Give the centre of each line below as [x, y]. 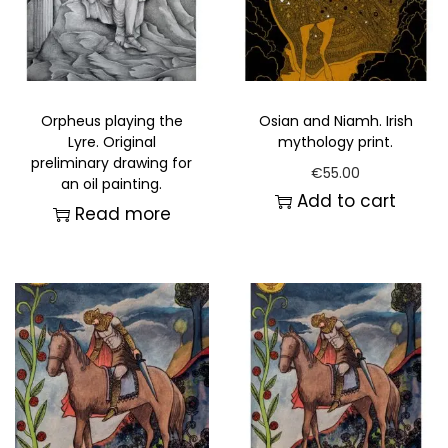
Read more [122, 214]
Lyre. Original [111, 142]
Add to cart [347, 201]
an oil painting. [112, 184]
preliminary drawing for [112, 163]
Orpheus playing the [111, 121]
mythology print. [336, 142]
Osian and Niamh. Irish [335, 121]
